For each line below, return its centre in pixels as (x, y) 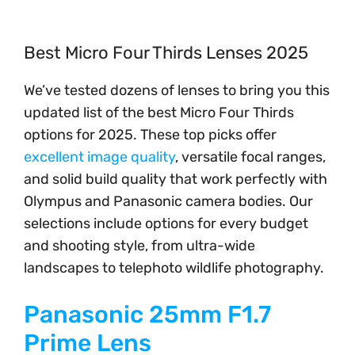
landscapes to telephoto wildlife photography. (174, 268)
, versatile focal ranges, (250, 157)
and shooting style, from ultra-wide (139, 246)
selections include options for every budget (166, 223)
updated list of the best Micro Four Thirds (159, 113)
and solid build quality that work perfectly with (176, 179)
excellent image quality (99, 157)
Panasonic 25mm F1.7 (147, 315)
